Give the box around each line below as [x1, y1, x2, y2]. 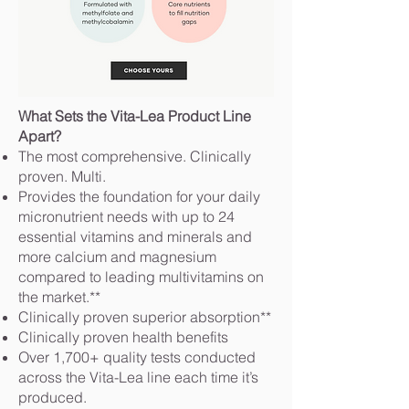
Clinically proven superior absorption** [18, 308, 271, 326]
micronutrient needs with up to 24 [18, 207, 235, 225]
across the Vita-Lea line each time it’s [18, 368, 258, 386]
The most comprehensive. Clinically [18, 147, 251, 165]
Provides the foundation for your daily [18, 187, 260, 205]
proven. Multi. [18, 167, 106, 185]
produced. [18, 388, 87, 406]
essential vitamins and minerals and [18, 227, 252, 246]
